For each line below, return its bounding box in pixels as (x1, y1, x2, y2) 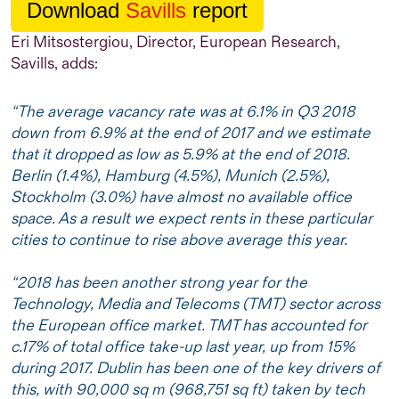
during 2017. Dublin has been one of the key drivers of (11, 359, 380, 378)
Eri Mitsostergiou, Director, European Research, (11, 33, 340, 52)
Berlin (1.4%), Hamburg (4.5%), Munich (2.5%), (11, 167, 330, 185)
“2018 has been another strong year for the (11, 273, 307, 292)
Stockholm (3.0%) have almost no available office (11, 188, 352, 207)
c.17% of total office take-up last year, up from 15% (11, 338, 354, 356)
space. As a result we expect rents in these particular (11, 209, 372, 228)
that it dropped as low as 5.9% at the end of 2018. (11, 145, 350, 164)
